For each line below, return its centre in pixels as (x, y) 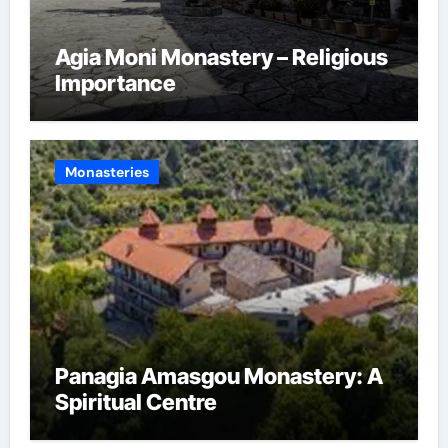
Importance (115, 82)
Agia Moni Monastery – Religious (221, 56)
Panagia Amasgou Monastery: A (218, 376)
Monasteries (106, 172)
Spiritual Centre (135, 402)
